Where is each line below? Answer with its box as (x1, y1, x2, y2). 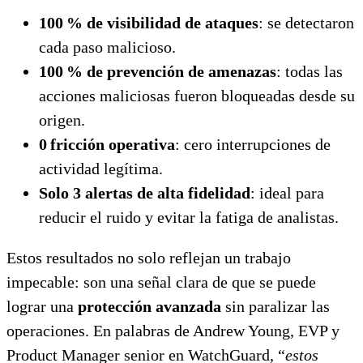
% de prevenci (63, 62, 167, 80)
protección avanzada (78, 297, 221, 315)
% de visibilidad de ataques (63, 13, 258, 32)
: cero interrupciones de (175, 135, 331, 153)
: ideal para (250, 183, 324, 202)
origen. (39, 110, 85, 129)
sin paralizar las (221, 297, 330, 315)
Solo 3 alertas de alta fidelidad (39, 183, 250, 202)
